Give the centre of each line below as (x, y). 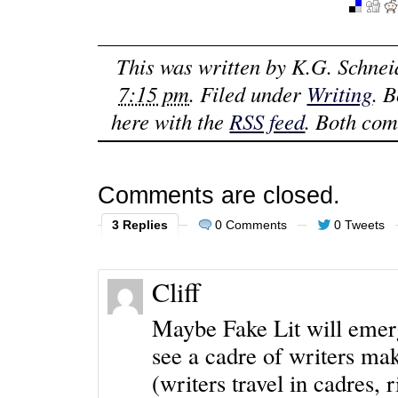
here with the (171, 121)
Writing (340, 93)
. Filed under (248, 93)
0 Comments (251, 225)
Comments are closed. (219, 195)
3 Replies (139, 225)
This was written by (203, 66)
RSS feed (267, 121)
